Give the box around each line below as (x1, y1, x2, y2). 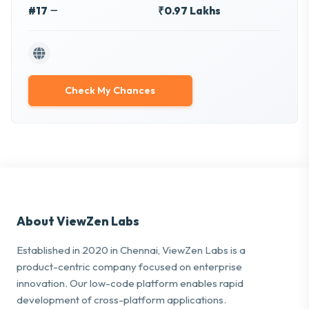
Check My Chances (65, 84, 156, 97)
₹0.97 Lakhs (157, 4, 221, 18)
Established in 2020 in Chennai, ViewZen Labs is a (17, 243, 246, 257)
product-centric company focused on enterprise (17, 259, 242, 273)
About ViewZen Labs (17, 212, 139, 229)
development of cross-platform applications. (17, 292, 226, 306)
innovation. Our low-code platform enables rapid (17, 276, 243, 290)
